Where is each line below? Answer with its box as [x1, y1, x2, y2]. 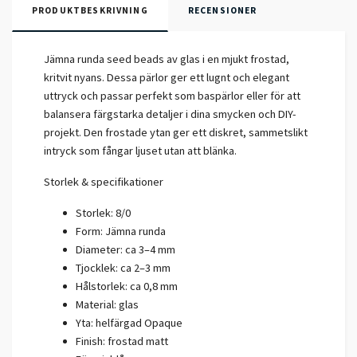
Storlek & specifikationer [44, 175, 163, 190]
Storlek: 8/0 [76, 206, 131, 221]
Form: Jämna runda [76, 224, 166, 239]
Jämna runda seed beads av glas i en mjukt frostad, [44, 52, 289, 67]
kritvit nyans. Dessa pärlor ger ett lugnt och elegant [44, 70, 289, 85]
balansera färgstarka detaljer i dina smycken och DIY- [44, 107, 296, 122]
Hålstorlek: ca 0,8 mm [76, 279, 178, 294]
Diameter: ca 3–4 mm [76, 242, 175, 257]
